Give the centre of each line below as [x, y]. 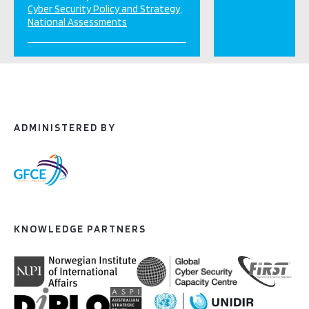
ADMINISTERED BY [65, 128]
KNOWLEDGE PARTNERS [80, 229]
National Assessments [77, 22]
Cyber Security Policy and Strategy [104, 9]
